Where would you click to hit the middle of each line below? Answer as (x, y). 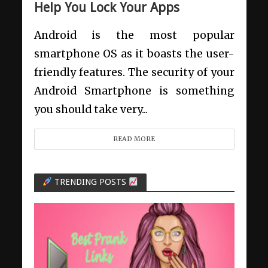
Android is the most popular (134, 36)
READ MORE (134, 139)
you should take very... (91, 110)
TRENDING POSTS (90, 182)
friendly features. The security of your (134, 73)
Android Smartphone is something (134, 91)
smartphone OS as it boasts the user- (134, 54)
